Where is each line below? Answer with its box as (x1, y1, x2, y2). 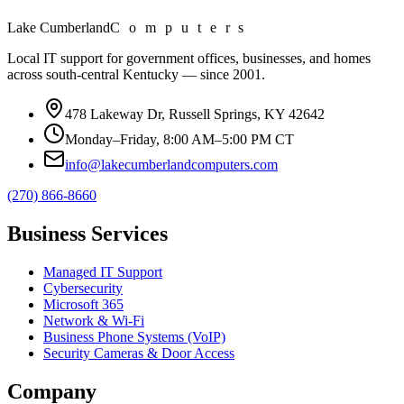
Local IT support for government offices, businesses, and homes (7, 50, 371, 67)
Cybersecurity (43, 280, 123, 296)
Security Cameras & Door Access (43, 344, 234, 361)
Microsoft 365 (43, 296, 124, 312)
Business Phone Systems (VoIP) (43, 328, 225, 344)
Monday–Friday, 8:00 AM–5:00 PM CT (65, 132, 294, 148)
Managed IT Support (43, 263, 162, 280)
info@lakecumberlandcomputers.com (65, 157, 278, 173)
